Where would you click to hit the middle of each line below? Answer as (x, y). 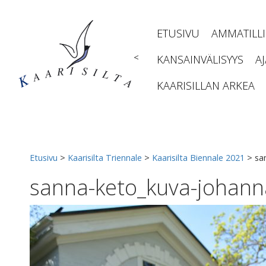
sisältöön (29, 17)
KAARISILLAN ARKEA (206, 85)
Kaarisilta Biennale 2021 (198, 158)
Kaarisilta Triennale (105, 158)
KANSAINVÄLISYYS (200, 59)
